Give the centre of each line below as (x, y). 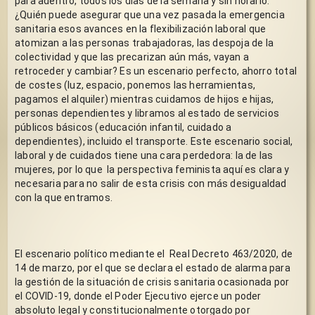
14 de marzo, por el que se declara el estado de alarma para (153, 268)
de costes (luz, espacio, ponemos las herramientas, (135, 85)
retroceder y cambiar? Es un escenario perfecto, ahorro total (156, 71)
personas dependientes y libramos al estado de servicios (147, 113)
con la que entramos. (64, 197)
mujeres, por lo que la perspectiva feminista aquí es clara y (152, 169)
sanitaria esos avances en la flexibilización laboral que (141, 28)
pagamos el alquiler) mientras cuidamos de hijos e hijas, (144, 99)
